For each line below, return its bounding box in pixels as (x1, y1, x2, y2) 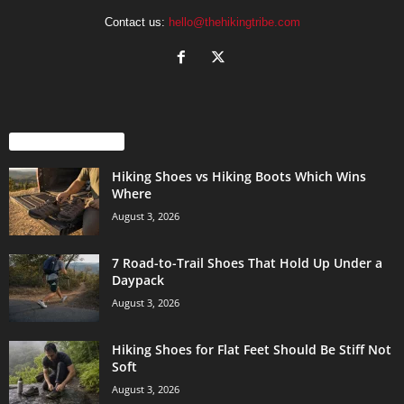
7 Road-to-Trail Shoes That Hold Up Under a (112, 253, 382, 271)
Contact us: (104, 14, 169, 29)
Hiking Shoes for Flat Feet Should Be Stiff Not (112, 340, 391, 358)
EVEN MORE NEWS (23, 134, 111, 149)
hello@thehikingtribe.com (168, 14, 300, 29)
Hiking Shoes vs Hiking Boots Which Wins (112, 167, 366, 185)
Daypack (112, 271, 164, 289)
